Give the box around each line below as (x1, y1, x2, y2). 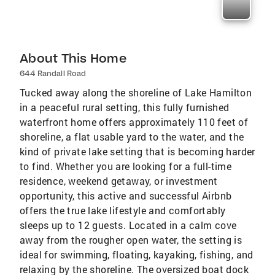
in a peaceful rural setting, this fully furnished (20, 101, 230, 114)
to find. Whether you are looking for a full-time (20, 160, 232, 173)
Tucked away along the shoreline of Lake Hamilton (20, 86, 252, 99)
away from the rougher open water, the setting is (20, 233, 242, 247)
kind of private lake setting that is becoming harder (20, 145, 255, 158)
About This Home (20, 50, 126, 66)
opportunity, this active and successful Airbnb (20, 189, 232, 203)
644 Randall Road (20, 69, 86, 79)
